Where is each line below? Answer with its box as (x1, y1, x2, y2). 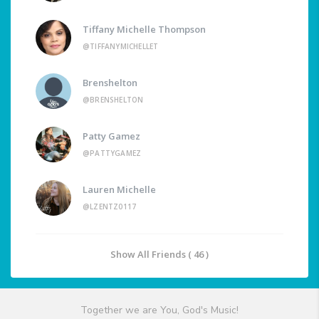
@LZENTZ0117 (83, 202, 137, 212)
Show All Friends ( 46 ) (110, 248, 209, 261)
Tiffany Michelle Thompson (83, 23, 206, 36)
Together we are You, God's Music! (80, 303, 239, 318)
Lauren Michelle (83, 183, 156, 197)
